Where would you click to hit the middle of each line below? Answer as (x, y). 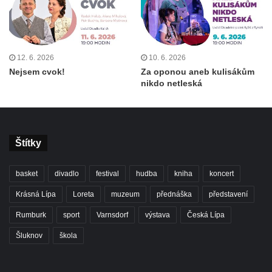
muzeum (125, 195)
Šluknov (29, 236)
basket (27, 174)
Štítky (28, 143)
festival (107, 174)
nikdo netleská (172, 83)
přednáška (174, 195)
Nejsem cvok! (37, 72)
